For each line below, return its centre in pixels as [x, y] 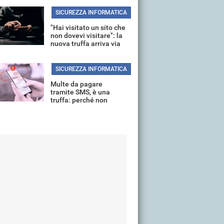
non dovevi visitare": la [86, 35]
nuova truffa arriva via [85, 43]
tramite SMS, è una [80, 92]
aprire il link [69, 108]
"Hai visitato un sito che [88, 27]
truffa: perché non [79, 100]
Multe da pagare [76, 84]
